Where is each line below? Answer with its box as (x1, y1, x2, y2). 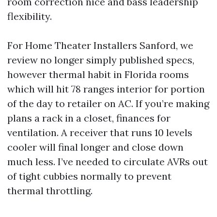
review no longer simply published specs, (7, 54, 194, 66)
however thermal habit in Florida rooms (7, 68, 189, 80)
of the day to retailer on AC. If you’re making (7, 97, 209, 109)
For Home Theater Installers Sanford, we (7, 39, 193, 51)
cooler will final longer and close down (7, 141, 184, 153)
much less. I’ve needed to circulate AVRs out (7, 155, 208, 168)
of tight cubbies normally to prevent (7, 170, 171, 182)
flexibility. (7, 10, 52, 22)
